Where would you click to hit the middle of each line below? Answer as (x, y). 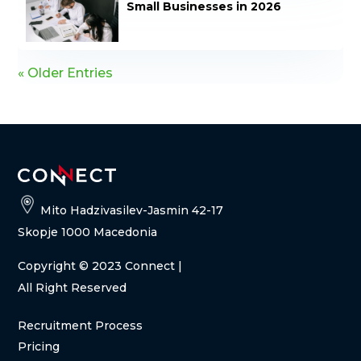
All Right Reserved (73, 288)
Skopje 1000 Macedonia (88, 232)
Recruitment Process (81, 326)
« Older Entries (66, 73)
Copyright (49, 266)
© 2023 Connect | (131, 266)
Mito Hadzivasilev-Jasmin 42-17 (131, 211)
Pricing (39, 347)
